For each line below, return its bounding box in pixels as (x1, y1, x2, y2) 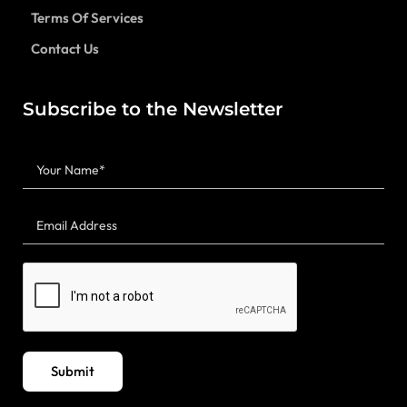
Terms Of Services (31, 9, 144, 27)
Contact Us (31, 40, 99, 58)
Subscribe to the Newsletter (23, 98, 283, 121)
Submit (51, 362, 94, 381)
